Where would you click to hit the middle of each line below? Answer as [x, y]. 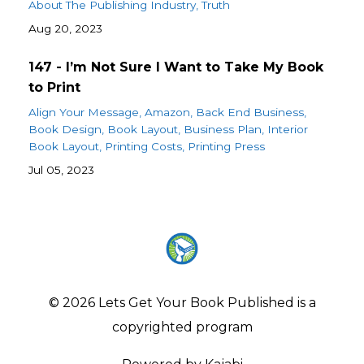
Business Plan [223, 129]
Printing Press [226, 146]
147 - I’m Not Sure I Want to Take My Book [176, 67]
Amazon [167, 112]
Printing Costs [143, 146]
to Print [54, 87]
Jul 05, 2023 [61, 169]
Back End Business [250, 112]
